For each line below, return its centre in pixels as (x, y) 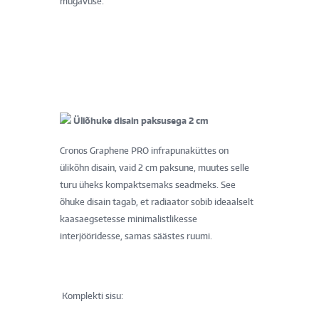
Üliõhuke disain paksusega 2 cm (142, 120)
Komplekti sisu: (93, 296)
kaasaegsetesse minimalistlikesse (129, 219)
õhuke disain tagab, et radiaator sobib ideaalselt (157, 202)
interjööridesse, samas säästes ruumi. (136, 236)
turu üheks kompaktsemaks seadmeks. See (148, 184)
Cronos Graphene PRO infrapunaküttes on (144, 150)
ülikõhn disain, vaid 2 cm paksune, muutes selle (155, 167)
